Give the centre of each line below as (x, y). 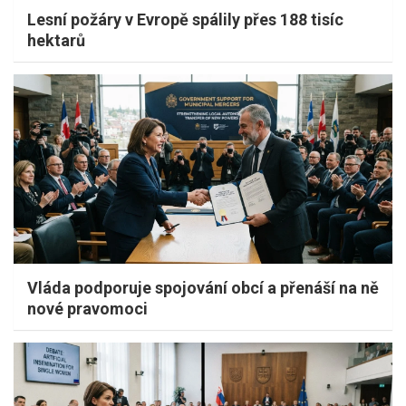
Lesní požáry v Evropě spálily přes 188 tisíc (185, 20)
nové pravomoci (87, 309)
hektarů (56, 41)
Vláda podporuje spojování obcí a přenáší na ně (203, 288)
